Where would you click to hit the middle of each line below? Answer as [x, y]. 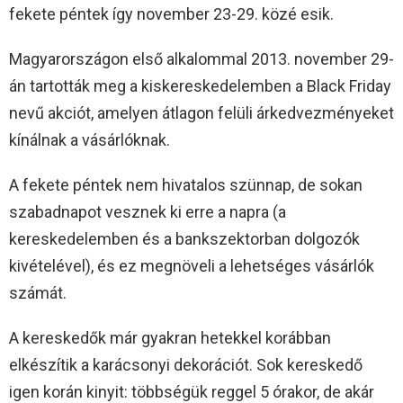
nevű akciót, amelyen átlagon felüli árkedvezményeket [201, 112]
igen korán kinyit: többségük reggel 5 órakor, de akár [192, 391]
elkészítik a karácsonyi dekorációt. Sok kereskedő [186, 364]
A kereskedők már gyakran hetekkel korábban [170, 337]
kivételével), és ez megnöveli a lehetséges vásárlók [192, 265]
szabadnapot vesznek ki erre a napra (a [148, 211]
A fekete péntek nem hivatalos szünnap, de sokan [186, 184]
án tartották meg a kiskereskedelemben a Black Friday [200, 85]
